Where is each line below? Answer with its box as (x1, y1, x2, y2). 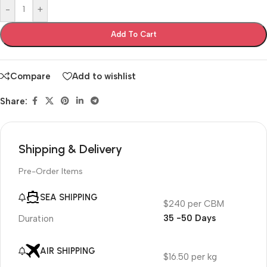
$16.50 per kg (163, 252, 217, 263)
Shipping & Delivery (18, 142, 122, 157)
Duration (18, 213, 54, 224)
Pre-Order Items (18, 166, 83, 177)
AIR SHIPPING (40, 245, 95, 256)
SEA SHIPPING (40, 192, 98, 203)
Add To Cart (110, 30, 157, 39)
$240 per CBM (163, 198, 224, 209)
